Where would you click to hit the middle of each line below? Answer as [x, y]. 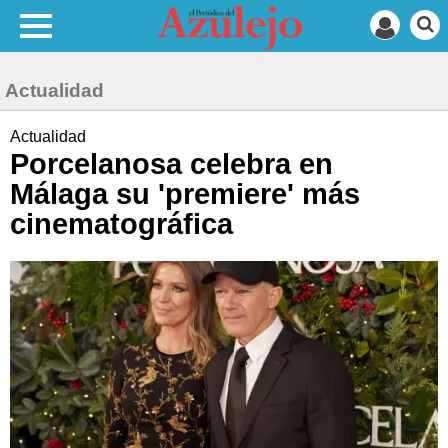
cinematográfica [121, 224]
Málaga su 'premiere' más [185, 194]
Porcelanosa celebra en [171, 164]
